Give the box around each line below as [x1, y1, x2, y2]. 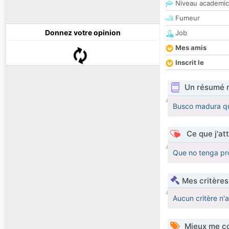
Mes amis [175, 43, 207, 52]
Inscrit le [175, 58, 204, 67]
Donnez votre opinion [45, 28, 121, 37]
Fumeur [173, 14, 200, 22]
